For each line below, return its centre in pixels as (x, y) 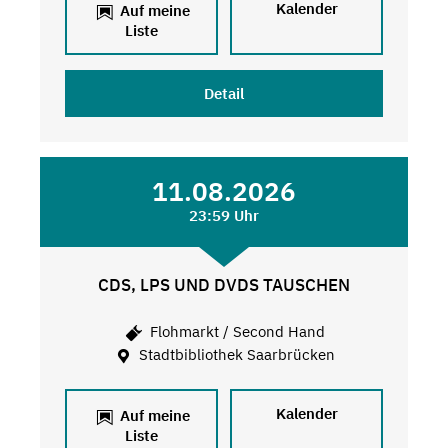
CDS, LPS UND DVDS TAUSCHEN (223, 285)
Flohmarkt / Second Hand (235, 331)
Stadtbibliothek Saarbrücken (235, 354)
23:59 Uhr (223, 216)
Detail (223, 94)
